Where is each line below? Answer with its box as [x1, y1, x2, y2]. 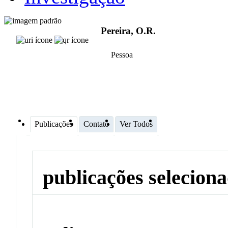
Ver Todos [120, 119, 153, 128]
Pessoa [111, 50, 133, 60]
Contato [83, 119, 109, 128]
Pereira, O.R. [101, 25, 156, 37]
